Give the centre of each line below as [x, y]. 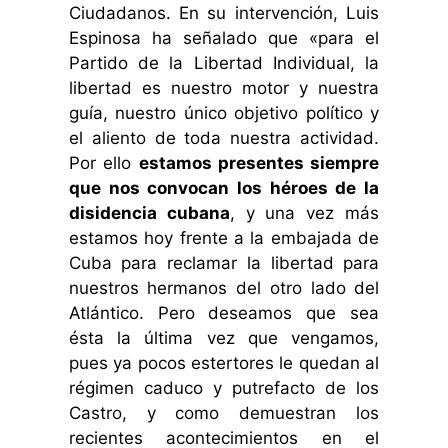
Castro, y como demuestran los [224, 412]
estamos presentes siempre [259, 162]
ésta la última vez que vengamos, [224, 337]
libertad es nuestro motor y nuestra [224, 87]
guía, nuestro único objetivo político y [224, 112]
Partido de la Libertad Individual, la [224, 62]
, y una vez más [304, 212]
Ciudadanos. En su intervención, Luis [224, 12]
